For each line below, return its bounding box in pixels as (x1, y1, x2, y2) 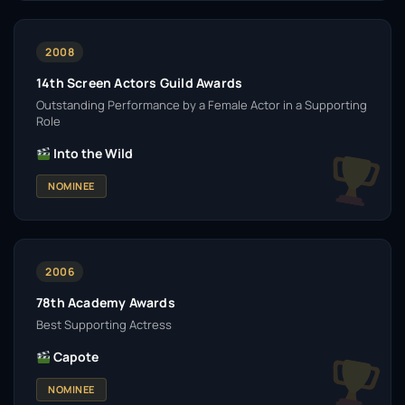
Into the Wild (50, 145, 133, 162)
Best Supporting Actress (36, 316, 172, 333)
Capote (50, 348, 99, 365)
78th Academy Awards (36, 294, 175, 311)
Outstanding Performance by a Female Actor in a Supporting (36, 97, 367, 113)
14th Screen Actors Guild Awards (36, 74, 243, 91)
